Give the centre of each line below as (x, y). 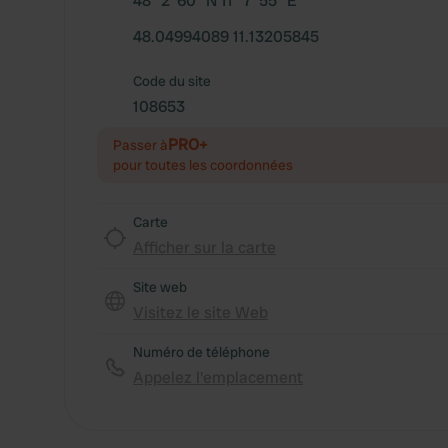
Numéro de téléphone (201, 352)
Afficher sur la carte (204, 247)
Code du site (172, 81)
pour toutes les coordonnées (203, 165)
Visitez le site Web (200, 312)
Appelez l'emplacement (218, 377)
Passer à (140, 145)
